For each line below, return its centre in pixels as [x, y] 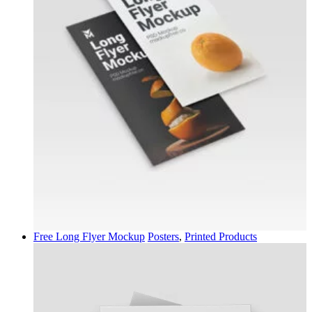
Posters [163, 236]
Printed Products [221, 236]
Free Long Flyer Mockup [89, 236]
